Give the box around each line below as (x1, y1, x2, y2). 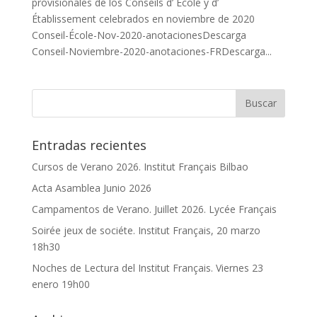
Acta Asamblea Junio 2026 (31, 180, 151, 195)
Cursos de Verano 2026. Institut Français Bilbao (31, 159, 248, 173)
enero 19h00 (31, 277, 90, 291)
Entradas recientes (31, 136, 146, 154)
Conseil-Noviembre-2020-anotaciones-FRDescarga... (31, 44, 272, 58)
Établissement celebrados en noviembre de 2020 (31, 11, 255, 25)
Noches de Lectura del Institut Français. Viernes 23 (31, 260, 263, 275)
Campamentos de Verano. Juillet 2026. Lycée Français (31, 202, 277, 216)
